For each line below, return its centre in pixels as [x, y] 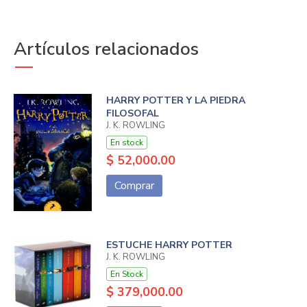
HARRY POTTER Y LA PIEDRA [175, 100]
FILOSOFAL [132, 113]
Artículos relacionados [106, 49]
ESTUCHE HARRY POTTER [169, 245]
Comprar [134, 186]
